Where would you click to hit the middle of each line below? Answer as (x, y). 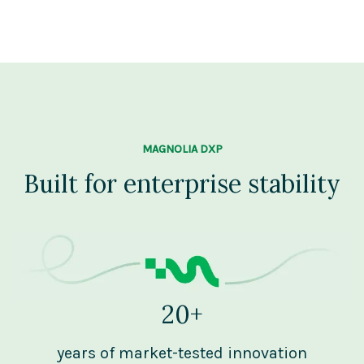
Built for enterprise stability (182, 183)
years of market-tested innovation (182, 353)
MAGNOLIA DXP (182, 149)
